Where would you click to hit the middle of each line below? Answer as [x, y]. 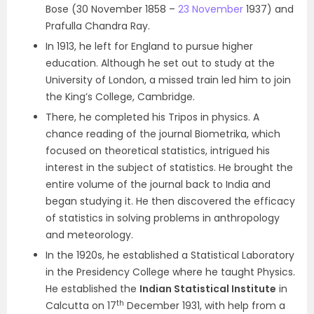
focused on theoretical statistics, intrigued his [158, 151]
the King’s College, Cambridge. [120, 97]
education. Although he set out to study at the [160, 63]
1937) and [268, 9]
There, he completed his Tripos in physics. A [152, 117]
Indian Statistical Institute [208, 289]
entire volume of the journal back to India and [158, 184]
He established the [93, 289]
